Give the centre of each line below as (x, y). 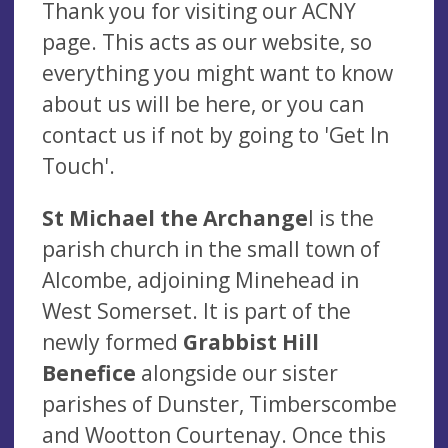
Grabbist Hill (251, 341)
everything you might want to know (217, 72)
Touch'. (78, 165)
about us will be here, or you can (203, 103)
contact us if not (123, 134)
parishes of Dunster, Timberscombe (219, 403)
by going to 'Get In (299, 134)
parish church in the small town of (211, 248)
